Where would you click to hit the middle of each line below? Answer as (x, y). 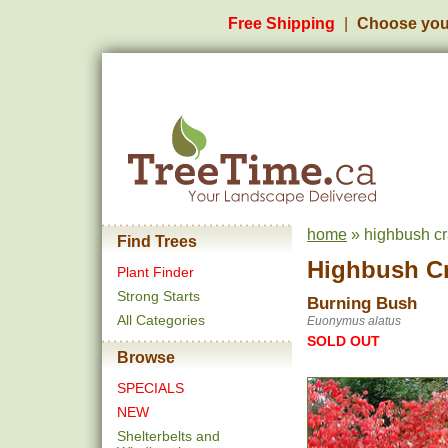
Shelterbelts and (168, 436)
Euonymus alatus (354, 321)
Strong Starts (158, 296)
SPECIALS (150, 388)
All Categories (161, 320)
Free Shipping (281, 23)
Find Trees (157, 241)
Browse (146, 357)
